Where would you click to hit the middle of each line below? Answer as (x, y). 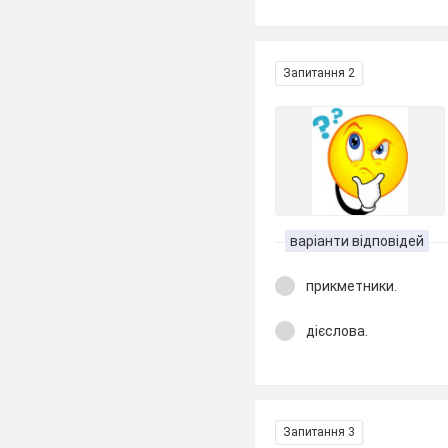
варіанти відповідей (357, 241)
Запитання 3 (319, 432)
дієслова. (337, 330)
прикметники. (352, 286)
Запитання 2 (319, 73)
